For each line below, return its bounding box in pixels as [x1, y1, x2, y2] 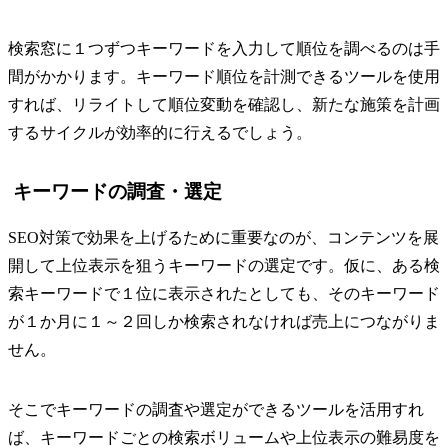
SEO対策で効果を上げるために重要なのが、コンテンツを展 [8, 229, 439, 247]
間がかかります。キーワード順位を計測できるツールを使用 [8, 68, 440, 86]
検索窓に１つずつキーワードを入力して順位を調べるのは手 [8, 40, 440, 58]
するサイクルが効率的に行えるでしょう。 [8, 124, 312, 142]
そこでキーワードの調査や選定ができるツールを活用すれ [8, 401, 424, 419]
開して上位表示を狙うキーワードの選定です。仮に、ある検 [8, 257, 440, 275]
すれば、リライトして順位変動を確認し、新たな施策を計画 [8, 96, 440, 114]
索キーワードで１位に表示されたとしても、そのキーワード [8, 285, 440, 303]
